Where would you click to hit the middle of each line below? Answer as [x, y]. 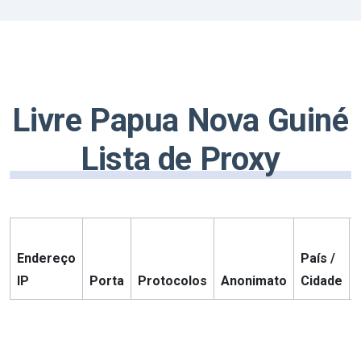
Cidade [322, 281]
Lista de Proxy [180, 159]
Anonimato [254, 281]
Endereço [46, 258]
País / [318, 258]
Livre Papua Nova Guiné [180, 120]
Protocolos [172, 281]
